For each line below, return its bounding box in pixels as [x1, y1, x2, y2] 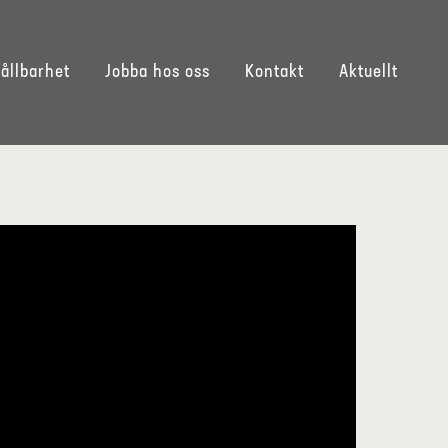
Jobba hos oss [105, 62, 210, 82]
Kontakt [245, 62, 304, 82]
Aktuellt [339, 62, 398, 82]
